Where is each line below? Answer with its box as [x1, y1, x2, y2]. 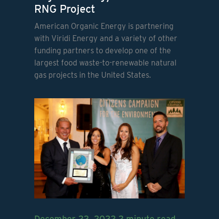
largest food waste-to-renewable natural [34, 58, 176, 68]
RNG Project [34, 2, 95, 16]
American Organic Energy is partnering [34, 22, 174, 31]
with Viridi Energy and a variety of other [34, 34, 177, 44]
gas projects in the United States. [34, 70, 151, 80]
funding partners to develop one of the [34, 46, 171, 56]
